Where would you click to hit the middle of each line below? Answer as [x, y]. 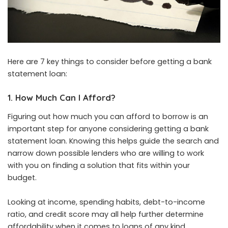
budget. [22, 178]
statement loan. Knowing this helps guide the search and [113, 141]
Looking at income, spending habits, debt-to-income [106, 202]
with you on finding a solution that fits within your [99, 166]
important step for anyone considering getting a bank [108, 129]
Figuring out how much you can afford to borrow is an [108, 117]
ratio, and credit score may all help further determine [106, 215]
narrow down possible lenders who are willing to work [106, 153]
